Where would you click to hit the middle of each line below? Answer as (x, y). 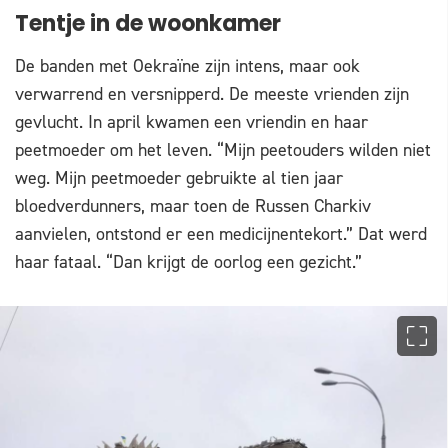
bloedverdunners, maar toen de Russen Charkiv (193, 206)
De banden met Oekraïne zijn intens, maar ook (187, 66)
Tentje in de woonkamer (148, 26)
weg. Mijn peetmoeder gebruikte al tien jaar (179, 178)
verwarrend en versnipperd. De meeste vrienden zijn (212, 94)
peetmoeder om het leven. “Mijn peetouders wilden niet (223, 150)
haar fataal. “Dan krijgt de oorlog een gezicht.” (188, 262)
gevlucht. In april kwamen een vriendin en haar (191, 122)
